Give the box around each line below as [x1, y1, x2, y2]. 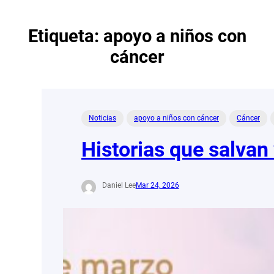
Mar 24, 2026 [135, 181, 179, 190]
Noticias [89, 113, 116, 122]
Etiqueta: [28, 25, 103, 46]
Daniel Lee [102, 181, 136, 190]
